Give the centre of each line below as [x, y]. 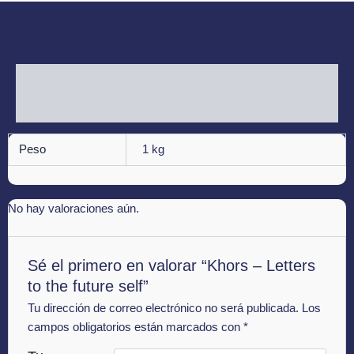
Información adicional [68, 78]
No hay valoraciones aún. [73, 208]
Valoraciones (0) [54, 107]
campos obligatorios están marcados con [136, 328]
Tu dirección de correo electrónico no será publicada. [164, 309]
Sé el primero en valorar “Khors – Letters [172, 266]
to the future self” [88, 286]
